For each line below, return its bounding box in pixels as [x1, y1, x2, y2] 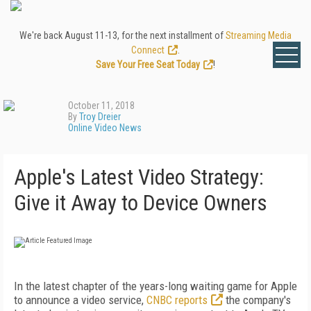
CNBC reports [146, 293, 208, 307]
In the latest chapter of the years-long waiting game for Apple [14, 279, 297, 293]
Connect [131, 44, 165, 56]
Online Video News [68, 122, 142, 133]
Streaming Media [226, 30, 292, 41]
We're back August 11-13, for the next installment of [19, 30, 226, 41]
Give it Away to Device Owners [14, 190, 267, 216]
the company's [223, 293, 291, 307]
